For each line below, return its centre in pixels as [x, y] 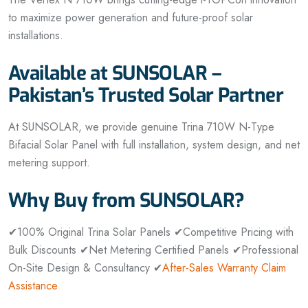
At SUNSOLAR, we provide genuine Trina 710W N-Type [141, 127]
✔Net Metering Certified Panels [153, 250]
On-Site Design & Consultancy [79, 268]
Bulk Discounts [42, 250]
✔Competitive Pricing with [232, 232]
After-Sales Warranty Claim [224, 268]
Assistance [33, 286]
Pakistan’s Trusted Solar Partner [146, 96]
